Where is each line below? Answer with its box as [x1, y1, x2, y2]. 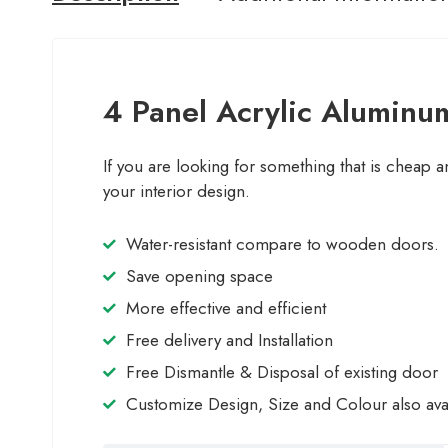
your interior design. [103, 179, 250, 203]
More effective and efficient [126, 296, 326, 320]
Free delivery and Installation [126, 328, 333, 352]
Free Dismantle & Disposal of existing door [126, 360, 438, 384]
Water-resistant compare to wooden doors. [126, 232, 439, 256]
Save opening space [126, 264, 273, 288]
